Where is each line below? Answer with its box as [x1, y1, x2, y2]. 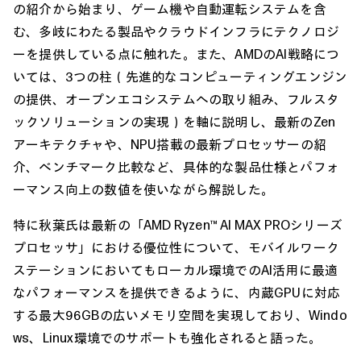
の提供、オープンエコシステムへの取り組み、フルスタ [13, 90, 340, 107]
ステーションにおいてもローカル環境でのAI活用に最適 [13, 261, 338, 278]
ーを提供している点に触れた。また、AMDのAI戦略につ [13, 45, 340, 62]
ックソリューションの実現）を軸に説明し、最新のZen [13, 113, 336, 130]
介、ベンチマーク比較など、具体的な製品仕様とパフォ [13, 158, 339, 175]
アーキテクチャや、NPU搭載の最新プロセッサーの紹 [13, 135, 326, 152]
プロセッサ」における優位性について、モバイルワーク [13, 239, 339, 255]
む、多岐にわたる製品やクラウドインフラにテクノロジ [13, 23, 339, 39]
